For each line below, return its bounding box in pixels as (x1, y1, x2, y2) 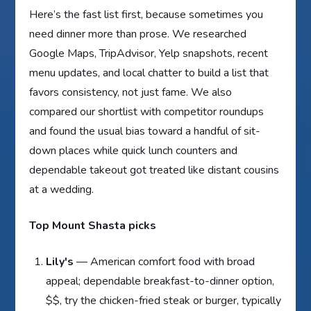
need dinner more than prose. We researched (29, 26, 247, 42)
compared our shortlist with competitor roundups (29, 103, 264, 119)
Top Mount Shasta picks (29, 217, 157, 233)
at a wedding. (29, 181, 94, 197)
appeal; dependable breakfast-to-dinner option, (46, 273, 275, 289)
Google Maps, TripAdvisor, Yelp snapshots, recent (29, 45, 269, 61)
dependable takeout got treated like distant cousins (29, 162, 280, 178)
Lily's (46, 253, 74, 269)
